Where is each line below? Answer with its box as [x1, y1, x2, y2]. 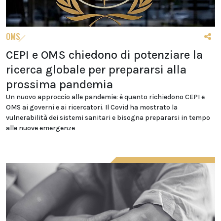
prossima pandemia [6, 77, 113, 92]
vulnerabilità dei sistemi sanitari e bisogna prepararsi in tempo [6, 113, 210, 122]
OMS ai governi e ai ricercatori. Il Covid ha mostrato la [6, 103, 178, 112]
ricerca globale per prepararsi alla [6, 63, 186, 77]
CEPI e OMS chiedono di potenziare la [6, 48, 203, 62]
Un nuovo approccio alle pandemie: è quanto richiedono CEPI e [6, 93, 205, 102]
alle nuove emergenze [6, 124, 75, 133]
